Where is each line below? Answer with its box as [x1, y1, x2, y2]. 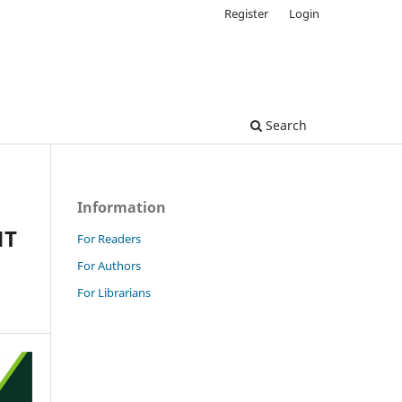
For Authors [77, 257, 141, 274]
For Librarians [77, 284, 151, 301]
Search [262, 116, 307, 134]
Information [77, 197, 166, 217]
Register [224, 4, 269, 22]
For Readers [77, 230, 141, 247]
